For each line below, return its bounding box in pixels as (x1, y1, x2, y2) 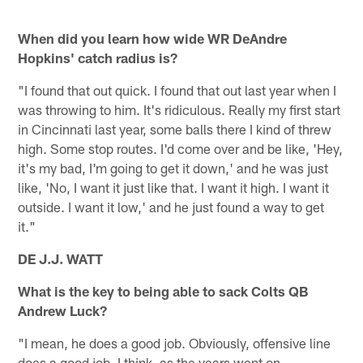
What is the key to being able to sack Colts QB (18, 282, 309, 299)
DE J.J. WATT (18, 250, 104, 267)
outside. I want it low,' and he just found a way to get (18, 198, 325, 215)
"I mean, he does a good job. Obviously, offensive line (18, 334, 331, 351)
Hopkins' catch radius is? (18, 49, 178, 66)
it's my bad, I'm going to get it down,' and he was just (18, 159, 329, 176)
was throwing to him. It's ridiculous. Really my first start (18, 100, 341, 117)
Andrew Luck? (18, 301, 108, 318)
